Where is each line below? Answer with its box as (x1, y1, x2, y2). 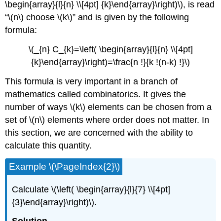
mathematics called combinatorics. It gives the (5, 89, 186, 100)
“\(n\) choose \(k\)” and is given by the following (5, 12, 189, 23)
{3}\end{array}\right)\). (12, 197, 97, 207)
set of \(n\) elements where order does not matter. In (5, 115, 210, 125)
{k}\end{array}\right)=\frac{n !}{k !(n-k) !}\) (31, 57, 190, 68)
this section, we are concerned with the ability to (5, 128, 193, 138)
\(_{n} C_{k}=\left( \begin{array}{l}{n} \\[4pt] (28, 44, 193, 55)
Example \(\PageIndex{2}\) (9, 161, 120, 172)
